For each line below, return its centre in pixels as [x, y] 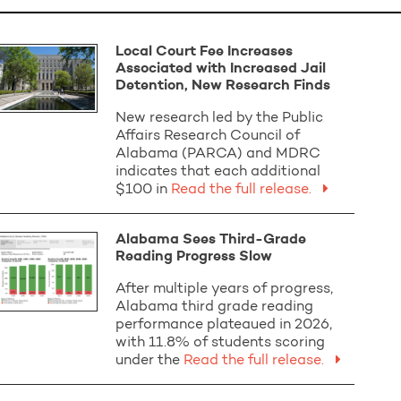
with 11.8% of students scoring [221, 343]
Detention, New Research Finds [223, 86]
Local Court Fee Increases [205, 52]
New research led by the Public [220, 118]
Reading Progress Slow [194, 257]
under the [148, 361]
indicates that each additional [218, 172]
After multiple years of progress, [225, 289]
